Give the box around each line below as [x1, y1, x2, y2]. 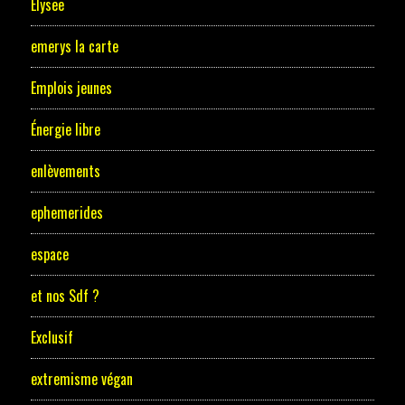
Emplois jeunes [30, 77, 112, 99]
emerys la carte [30, 35, 118, 58]
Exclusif [30, 326, 73, 349]
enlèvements [30, 160, 100, 183]
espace [30, 243, 69, 266]
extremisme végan [30, 368, 133, 391]
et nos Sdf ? [30, 285, 99, 307]
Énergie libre [30, 118, 100, 141]
